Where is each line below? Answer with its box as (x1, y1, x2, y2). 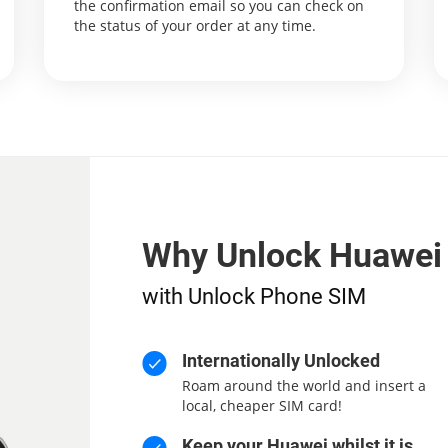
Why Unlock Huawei (141, 235, 442, 275)
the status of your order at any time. (74, 16, 316, 35)
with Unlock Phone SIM (141, 283, 366, 309)
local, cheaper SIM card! (181, 396, 342, 415)
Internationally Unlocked (181, 350, 380, 371)
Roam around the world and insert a (181, 376, 426, 395)
